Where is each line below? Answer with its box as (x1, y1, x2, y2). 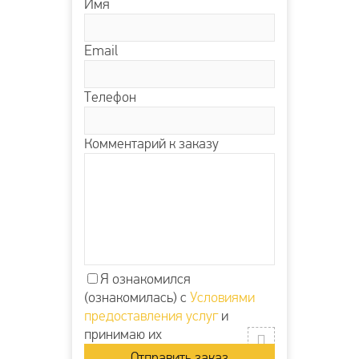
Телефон (84, 88, 136, 106)
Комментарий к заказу (84, 135, 219, 152)
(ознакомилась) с (84, 288, 190, 306)
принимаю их (84, 325, 162, 343)
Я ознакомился (100, 270, 191, 288)
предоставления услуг (84, 307, 218, 325)
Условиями (190, 288, 255, 306)
